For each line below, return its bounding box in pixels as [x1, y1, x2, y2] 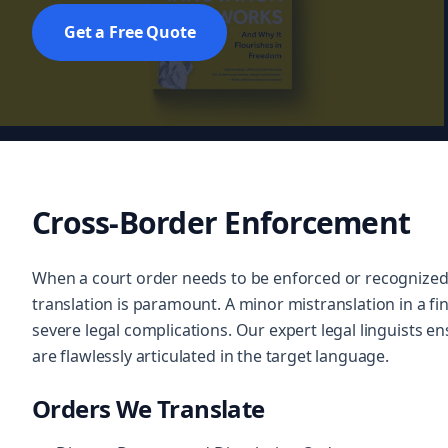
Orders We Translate [32, 392, 265, 425]
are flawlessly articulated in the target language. [32, 345, 389, 367]
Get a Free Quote [64, 21, 196, 43]
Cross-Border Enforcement [32, 202, 410, 243]
